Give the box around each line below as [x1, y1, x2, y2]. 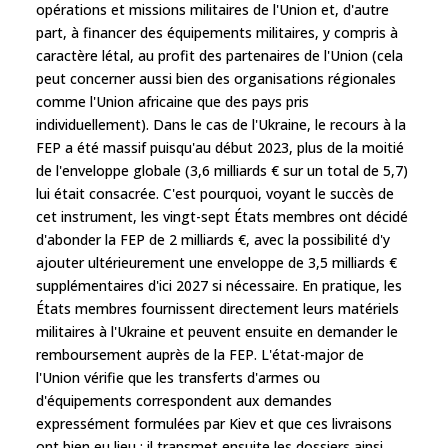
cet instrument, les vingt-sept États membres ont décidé [36, 206, 408, 226]
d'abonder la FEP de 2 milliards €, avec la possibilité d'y [36, 229, 390, 249]
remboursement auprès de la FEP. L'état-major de [36, 344, 364, 364]
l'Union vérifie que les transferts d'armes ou [36, 367, 320, 387]
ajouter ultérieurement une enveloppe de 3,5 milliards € [36, 252, 397, 272]
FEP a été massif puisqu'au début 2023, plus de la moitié [36, 137, 404, 157]
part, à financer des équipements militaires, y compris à [36, 22, 398, 42]
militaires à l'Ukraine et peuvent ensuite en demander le [36, 321, 398, 341]
